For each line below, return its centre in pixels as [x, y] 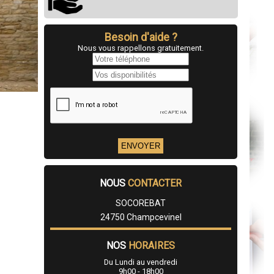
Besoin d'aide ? [141, 37]
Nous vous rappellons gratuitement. [141, 48]
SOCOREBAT [141, 203]
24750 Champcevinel [141, 217]
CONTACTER [155, 183]
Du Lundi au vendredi [141, 262]
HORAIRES [152, 246]
